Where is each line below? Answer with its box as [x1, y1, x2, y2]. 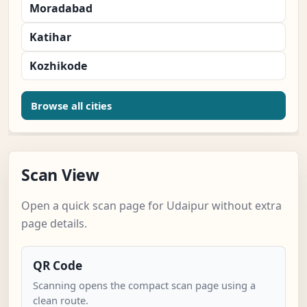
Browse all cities [31, 99, 112, 113]
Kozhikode [29, 58, 87, 74]
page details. [21, 216, 87, 232]
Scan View [21, 164, 99, 186]
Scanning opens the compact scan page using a [33, 278, 256, 293]
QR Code [33, 258, 82, 274]
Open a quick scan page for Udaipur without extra [21, 198, 282, 214]
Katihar [29, 29, 71, 45]
